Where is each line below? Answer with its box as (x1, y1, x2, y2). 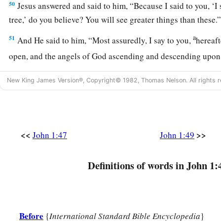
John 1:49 (160, 129, 194, 141)
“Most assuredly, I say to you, (88, 35, 193, 46)
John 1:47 (33, 129, 67, 141)
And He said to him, (15, 35, 89, 46)
